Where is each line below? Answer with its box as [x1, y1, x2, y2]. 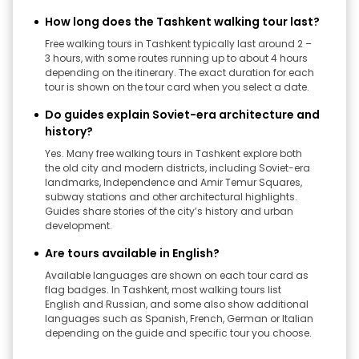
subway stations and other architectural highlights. [45, 190, 297, 204]
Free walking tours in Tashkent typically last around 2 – [45, 37, 312, 50]
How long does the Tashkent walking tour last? [45, 14, 320, 30]
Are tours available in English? [45, 245, 220, 261]
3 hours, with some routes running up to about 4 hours [45, 51, 308, 65]
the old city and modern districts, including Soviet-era [45, 161, 310, 175]
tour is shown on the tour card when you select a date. [45, 80, 309, 94]
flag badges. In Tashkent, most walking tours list [45, 283, 281, 296]
